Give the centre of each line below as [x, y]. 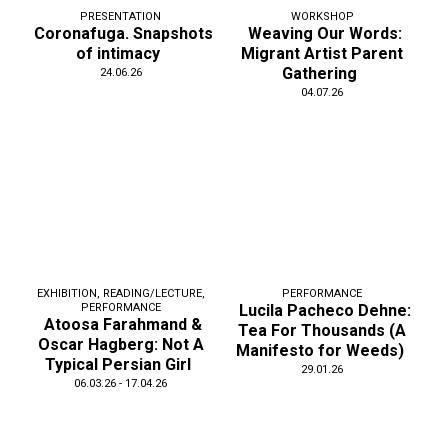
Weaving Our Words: [324, 33]
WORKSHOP [322, 16]
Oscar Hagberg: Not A [120, 345]
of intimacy [118, 53]
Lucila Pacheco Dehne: [324, 311]
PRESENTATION [121, 16]
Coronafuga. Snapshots [123, 33]
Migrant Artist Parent [322, 53]
